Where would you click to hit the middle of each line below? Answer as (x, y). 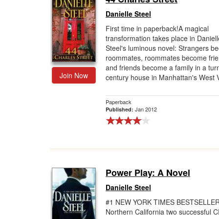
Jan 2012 (146, 109)
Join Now (74, 75)
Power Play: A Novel (148, 173)
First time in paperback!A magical (157, 28)
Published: (120, 109)
